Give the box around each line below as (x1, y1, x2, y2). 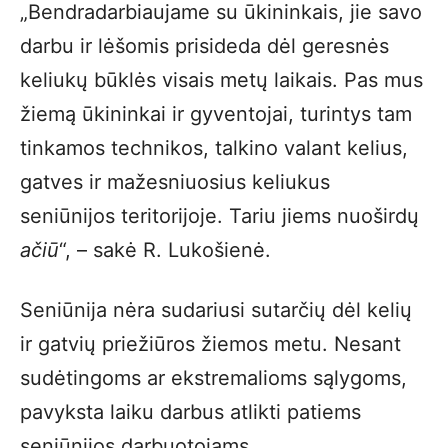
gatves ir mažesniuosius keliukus (20, 170, 330, 194)
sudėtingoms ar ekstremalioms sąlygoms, (20, 366, 407, 390)
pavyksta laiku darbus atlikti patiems (20, 400, 361, 424)
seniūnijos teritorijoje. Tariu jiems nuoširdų (20, 204, 419, 228)
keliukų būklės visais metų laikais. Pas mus (20, 68, 423, 92)
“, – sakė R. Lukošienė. (59, 238, 271, 262)
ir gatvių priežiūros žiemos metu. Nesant (20, 332, 401, 356)
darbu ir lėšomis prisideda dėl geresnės (20, 34, 389, 58)
